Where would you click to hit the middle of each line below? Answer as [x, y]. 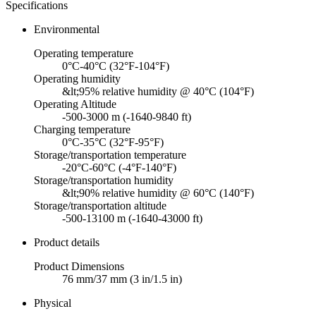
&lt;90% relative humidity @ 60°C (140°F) [158, 193]
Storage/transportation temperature [110, 154]
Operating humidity [77, 78]
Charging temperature [82, 129]
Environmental [67, 29]
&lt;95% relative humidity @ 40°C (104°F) [158, 91]
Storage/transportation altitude [100, 205]
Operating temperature [84, 53]
